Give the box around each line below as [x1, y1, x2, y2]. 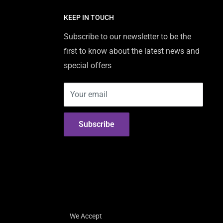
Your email [70, 90, 108, 100]
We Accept [70, 212, 102, 220]
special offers [64, 61, 111, 71]
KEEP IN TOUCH [64, 13, 114, 22]
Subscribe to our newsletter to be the [64, 32, 191, 42]
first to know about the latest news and [64, 46, 200, 56]
